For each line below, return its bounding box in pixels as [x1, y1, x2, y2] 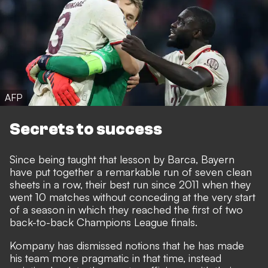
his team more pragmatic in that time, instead [10, 251, 221, 265]
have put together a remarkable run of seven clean [10, 165, 252, 179]
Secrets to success [10, 120, 162, 139]
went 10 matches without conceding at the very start [10, 190, 255, 204]
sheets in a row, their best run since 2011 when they [10, 178, 251, 191]
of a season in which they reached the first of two [10, 203, 243, 217]
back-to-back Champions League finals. [10, 215, 197, 229]
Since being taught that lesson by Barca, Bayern [10, 153, 234, 166]
